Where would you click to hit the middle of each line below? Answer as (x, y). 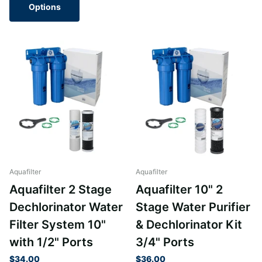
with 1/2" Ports (51, 242)
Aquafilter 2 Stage (61, 190)
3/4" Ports (165, 242)
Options (44, 6)
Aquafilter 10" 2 (179, 190)
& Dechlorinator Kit (189, 225)
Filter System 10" (58, 225)
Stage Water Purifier (193, 207)
